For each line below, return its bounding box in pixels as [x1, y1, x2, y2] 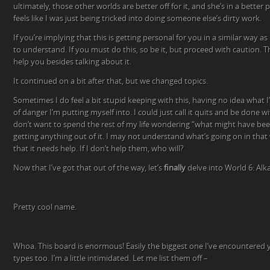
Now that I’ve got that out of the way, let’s [13, 163, 164, 172]
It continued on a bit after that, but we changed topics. [13, 77, 208, 86]
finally [164, 163, 186, 172]
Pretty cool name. [13, 202, 77, 212]
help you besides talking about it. [13, 57, 131, 66]
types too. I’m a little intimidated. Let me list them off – [13, 254, 208, 263]
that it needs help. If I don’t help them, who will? [13, 144, 184, 153]
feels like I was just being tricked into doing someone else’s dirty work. [13, 14, 262, 23]
